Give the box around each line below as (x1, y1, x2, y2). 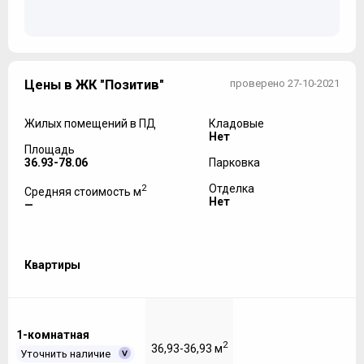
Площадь (24, 143, 75, 157)
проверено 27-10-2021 (230, 77, 340, 90)
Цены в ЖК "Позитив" (24, 77, 164, 93)
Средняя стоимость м (24, 184, 141, 198)
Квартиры (24, 258, 80, 271)
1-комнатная (16, 328, 89, 342)
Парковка (208, 156, 260, 170)
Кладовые (208, 117, 264, 131)
